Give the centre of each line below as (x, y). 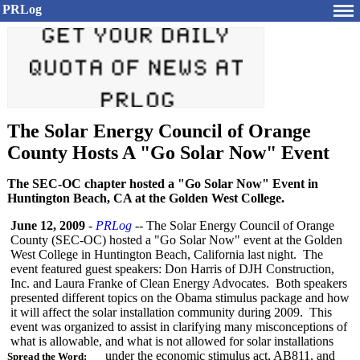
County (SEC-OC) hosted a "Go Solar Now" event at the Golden (176, 240)
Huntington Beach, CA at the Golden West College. (146, 198)
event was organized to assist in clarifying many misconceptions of (179, 327)
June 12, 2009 (48, 225)
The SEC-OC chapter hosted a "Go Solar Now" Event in (163, 184)
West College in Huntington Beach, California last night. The (167, 254)
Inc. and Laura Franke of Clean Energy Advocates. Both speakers (179, 283)
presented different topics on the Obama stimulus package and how (180, 298)
